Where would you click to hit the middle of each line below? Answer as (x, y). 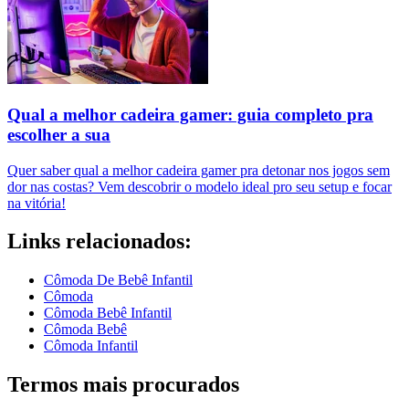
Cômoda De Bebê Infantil (118, 280)
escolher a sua (59, 134)
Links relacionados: (100, 241)
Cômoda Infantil (91, 346)
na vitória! (37, 203)
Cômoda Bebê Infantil (108, 313)
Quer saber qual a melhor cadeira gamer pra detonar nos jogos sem (199, 170)
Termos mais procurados (123, 385)
